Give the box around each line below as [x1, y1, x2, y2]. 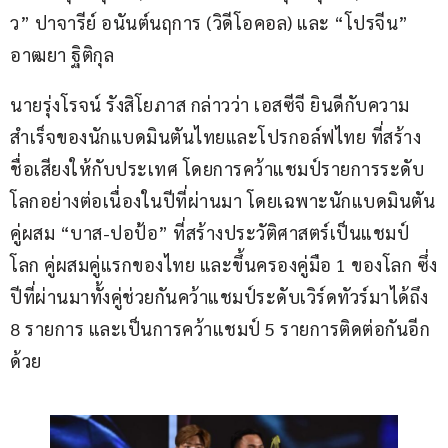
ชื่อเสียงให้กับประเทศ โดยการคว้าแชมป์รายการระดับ [10, 157, 424, 181]
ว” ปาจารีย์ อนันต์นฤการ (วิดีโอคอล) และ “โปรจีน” [10, 11, 413, 35]
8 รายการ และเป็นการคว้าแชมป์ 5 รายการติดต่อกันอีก [10, 317, 430, 341]
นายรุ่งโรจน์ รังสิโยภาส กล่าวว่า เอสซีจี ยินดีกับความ [10, 93, 410, 117]
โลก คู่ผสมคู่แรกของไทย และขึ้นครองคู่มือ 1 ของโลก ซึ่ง [10, 253, 438, 277]
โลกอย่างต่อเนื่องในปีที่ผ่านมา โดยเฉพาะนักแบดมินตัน [10, 189, 435, 213]
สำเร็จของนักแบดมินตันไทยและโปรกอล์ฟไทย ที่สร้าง [10, 125, 421, 149]
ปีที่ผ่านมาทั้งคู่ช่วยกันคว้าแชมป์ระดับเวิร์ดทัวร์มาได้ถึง [10, 285, 433, 309]
